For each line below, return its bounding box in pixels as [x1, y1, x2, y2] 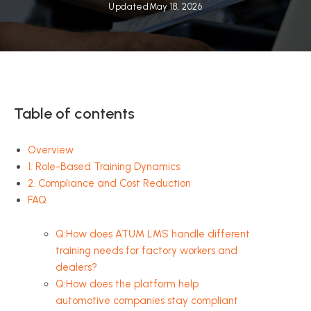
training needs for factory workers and [56, 244, 237, 257]
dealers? [56, 261, 97, 274]
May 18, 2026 [149, 1, 203, 12]
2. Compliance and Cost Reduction [28, 177, 191, 190]
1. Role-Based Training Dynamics [28, 160, 180, 173]
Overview [28, 144, 74, 156]
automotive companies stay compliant [56, 294, 238, 307]
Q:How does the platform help [56, 278, 199, 290]
